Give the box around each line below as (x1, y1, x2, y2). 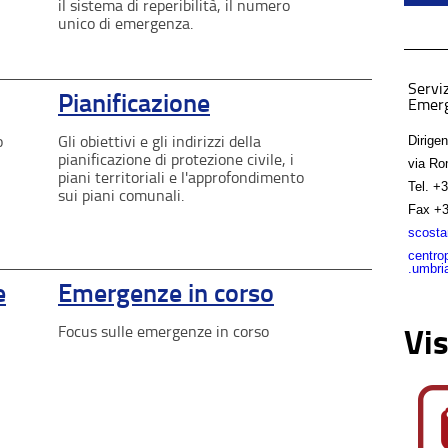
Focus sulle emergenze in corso (58, 321, 269, 341)
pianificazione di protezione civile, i (58, 149, 294, 169)
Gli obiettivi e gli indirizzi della (58, 131, 261, 151)
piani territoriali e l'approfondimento (58, 167, 304, 187)
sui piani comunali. (58, 185, 184, 205)
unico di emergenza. (58, 13, 193, 33)
